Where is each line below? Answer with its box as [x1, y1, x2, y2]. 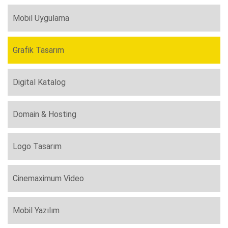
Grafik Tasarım [13, 45, 64, 55]
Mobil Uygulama [13, 13, 69, 23]
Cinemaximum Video [13, 174, 84, 184]
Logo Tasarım [13, 141, 62, 152]
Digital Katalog [13, 77, 66, 88]
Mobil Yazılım [13, 206, 60, 216]
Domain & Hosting [13, 109, 76, 120]
